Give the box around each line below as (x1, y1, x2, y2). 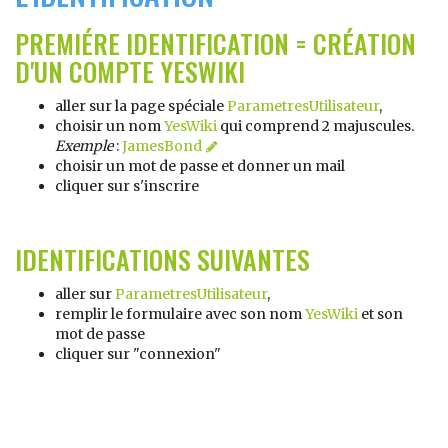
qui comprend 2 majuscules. (217, 117, 414, 135)
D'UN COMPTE (15, 52, 160, 91)
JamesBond (122, 137, 202, 155)
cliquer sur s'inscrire (55, 177, 199, 195)
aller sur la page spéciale (55, 97, 227, 115)
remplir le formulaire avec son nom (55, 305, 305, 323)
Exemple (55, 137, 113, 155)
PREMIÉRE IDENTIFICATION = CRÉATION (15, 24, 416, 63)
